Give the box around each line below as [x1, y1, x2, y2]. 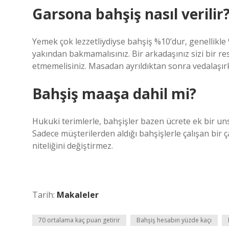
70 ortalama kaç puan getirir [38, 216, 120, 224]
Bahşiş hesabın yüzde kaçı [136, 216, 212, 224]
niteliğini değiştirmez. [32, 140, 113, 151]
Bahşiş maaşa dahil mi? [32, 84, 196, 103]
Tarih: [32, 189, 57, 200]
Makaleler [57, 189, 99, 200]
